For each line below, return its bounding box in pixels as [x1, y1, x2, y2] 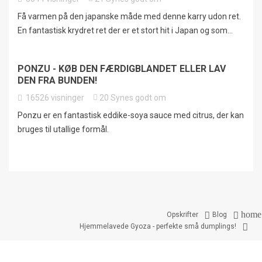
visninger [51, 93, 84, 103]
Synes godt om [111, 93, 166, 103]
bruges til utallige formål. [18, 125, 111, 135]
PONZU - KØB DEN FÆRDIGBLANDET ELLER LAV [18, 63, 226, 75]
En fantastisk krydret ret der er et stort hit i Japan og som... [18, 26, 233, 36]
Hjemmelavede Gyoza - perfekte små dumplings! [80, 222, 236, 231]
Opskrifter [167, 211, 198, 219]
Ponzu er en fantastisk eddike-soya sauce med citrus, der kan [18, 111, 244, 120]
